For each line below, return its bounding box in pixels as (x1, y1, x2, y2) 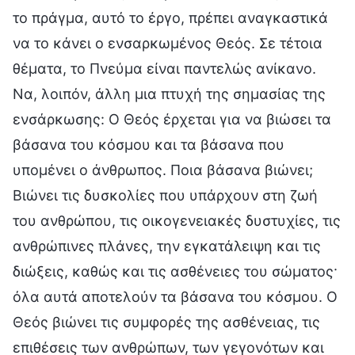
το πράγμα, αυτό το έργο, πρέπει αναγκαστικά (13, 9, 328, 26)
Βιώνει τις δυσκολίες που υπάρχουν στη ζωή (13, 186, 318, 204)
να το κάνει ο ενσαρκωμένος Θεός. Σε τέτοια (13, 34, 323, 52)
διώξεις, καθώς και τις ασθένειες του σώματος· (13, 262, 338, 280)
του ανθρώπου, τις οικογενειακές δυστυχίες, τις (13, 212, 341, 229)
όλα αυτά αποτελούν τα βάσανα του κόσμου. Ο (13, 288, 338, 305)
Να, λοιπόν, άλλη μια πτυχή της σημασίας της (13, 85, 326, 102)
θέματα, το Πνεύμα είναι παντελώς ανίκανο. (13, 59, 316, 77)
